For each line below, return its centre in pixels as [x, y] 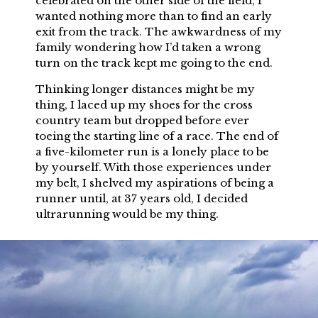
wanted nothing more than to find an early [154, 16]
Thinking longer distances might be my [145, 89]
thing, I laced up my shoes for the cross [144, 104]
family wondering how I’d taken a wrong [148, 47]
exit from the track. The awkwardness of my [159, 31]
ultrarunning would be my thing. [127, 214]
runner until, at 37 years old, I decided [142, 198]
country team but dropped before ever [142, 120]
